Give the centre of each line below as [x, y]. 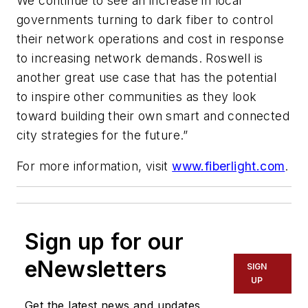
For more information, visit [95, 166]
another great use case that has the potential [146, 77]
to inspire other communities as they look [137, 96]
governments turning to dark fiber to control [145, 19]
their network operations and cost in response [150, 38]
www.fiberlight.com [229, 166]
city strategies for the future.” [102, 135]
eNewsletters [96, 269]
